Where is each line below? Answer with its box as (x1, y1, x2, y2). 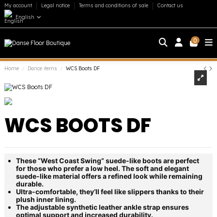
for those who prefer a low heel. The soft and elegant (16, 164, 189, 173)
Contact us (157, 2, 183, 9)
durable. (16, 180, 44, 188)
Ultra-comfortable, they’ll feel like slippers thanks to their (16, 187, 204, 196)
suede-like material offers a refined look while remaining (16, 172, 202, 181)
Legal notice (41, 2, 71, 9)
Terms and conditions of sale (79, 2, 150, 9)
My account (4, 2, 33, 9)
